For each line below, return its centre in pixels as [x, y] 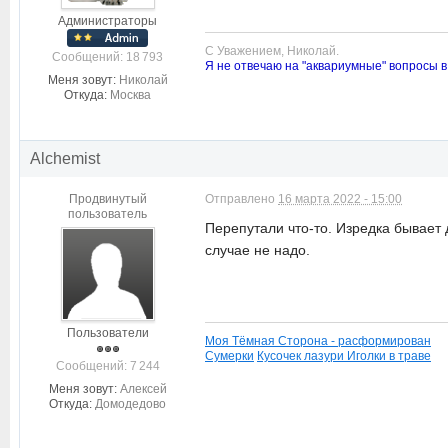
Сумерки [229, 355]
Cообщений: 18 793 [107, 57]
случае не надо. [257, 250]
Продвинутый [107, 199]
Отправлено [241, 199]
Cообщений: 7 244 [107, 366]
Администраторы [107, 21]
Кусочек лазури [300, 355]
